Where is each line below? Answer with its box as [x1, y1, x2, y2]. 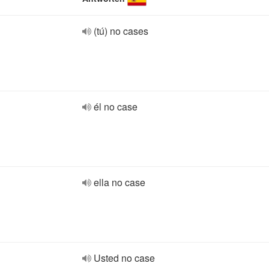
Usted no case [94, 251, 155, 265]
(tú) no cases [94, 24, 148, 38]
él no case [94, 100, 138, 113]
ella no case [94, 175, 145, 189]
